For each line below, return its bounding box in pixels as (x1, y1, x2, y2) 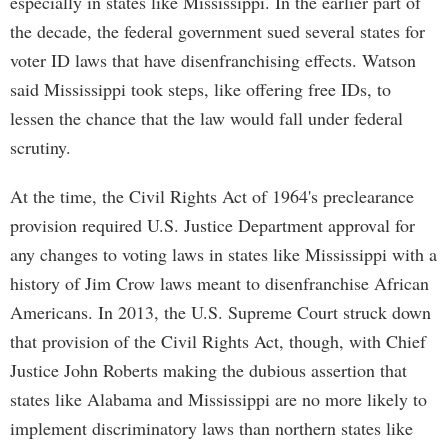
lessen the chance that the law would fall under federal (10, 106, 403, 130)
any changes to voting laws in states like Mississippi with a (10, 242, 437, 266)
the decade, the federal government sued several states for (10, 19, 425, 43)
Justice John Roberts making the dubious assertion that (10, 358, 407, 382)
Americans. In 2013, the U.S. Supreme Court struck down (10, 300, 431, 324)
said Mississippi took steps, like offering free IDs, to (10, 77, 391, 101)
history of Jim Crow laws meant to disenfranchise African (10, 271, 429, 295)
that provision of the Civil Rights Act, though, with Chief (10, 329, 426, 353)
